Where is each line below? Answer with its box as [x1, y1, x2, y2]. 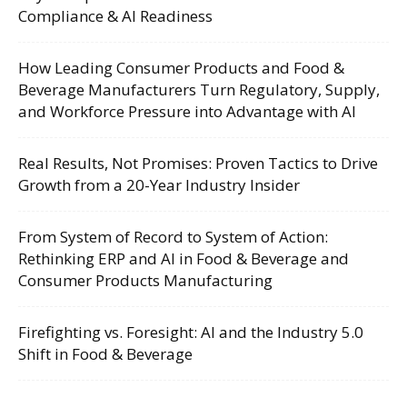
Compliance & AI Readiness [18, 5, 213, 26]
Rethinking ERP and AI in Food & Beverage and [18, 247, 349, 269]
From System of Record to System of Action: [18, 225, 328, 247]
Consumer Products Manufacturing [18, 269, 273, 291]
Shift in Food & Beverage [18, 342, 193, 364]
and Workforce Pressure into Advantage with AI [18, 100, 356, 122]
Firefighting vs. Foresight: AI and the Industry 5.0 [18, 321, 363, 342]
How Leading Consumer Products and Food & [18, 56, 344, 78]
